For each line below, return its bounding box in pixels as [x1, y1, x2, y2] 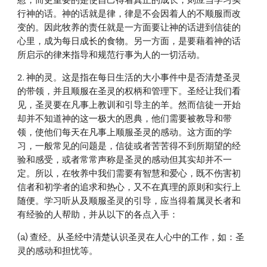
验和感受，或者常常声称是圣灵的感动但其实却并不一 [17, 154, 232, 165]
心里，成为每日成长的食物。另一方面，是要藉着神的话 [17, 36, 241, 46]
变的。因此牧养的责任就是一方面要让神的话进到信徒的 [17, 22, 241, 33]
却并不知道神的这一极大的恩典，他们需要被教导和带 [17, 113, 232, 124]
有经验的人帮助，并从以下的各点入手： [17, 209, 179, 220]
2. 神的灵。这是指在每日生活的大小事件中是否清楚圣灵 [17, 72, 241, 83]
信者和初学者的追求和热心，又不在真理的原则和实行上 [17, 182, 241, 193]
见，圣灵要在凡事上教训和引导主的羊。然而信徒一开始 [17, 100, 241, 110]
